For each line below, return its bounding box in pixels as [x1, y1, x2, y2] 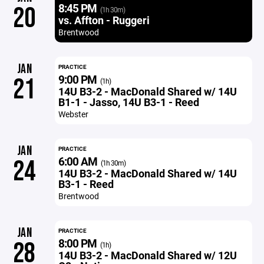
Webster [58, 108, 88, 120]
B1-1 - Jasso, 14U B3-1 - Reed [58, 95, 199, 109]
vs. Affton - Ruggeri [58, 13, 150, 27]
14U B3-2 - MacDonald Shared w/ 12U [58, 248, 237, 262]
